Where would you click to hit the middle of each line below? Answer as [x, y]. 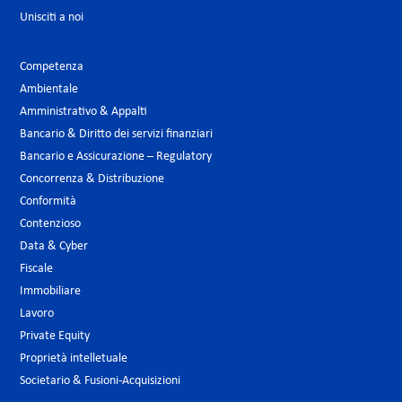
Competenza [52, 67]
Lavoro [37, 314]
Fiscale [36, 269]
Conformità [48, 202]
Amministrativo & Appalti [83, 112]
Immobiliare [50, 292]
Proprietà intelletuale [74, 359]
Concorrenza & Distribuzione [92, 179]
